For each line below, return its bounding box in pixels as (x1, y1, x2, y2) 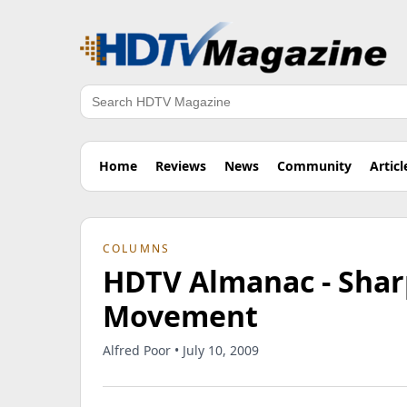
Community (277, 157, 352, 174)
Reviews (155, 157, 206, 174)
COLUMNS (103, 241, 171, 256)
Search (79, 101, 126, 122)
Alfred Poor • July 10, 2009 (103, 342, 259, 359)
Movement (103, 296, 258, 335)
